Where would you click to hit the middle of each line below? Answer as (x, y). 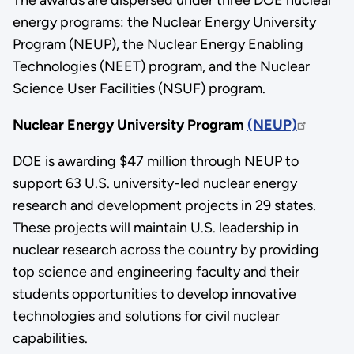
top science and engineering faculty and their (156, 271)
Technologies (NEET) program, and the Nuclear (161, 66)
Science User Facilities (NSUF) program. (139, 88)
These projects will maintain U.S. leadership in (155, 227)
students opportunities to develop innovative (154, 294)
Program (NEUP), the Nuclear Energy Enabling (158, 44)
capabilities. (50, 338)
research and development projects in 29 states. (164, 205)
